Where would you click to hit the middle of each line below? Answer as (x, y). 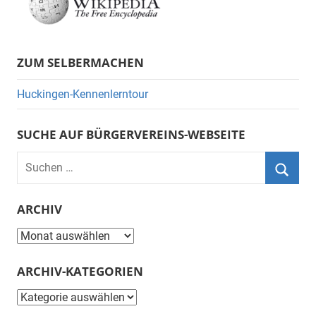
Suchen (35, 160)
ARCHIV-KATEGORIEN (80, 271)
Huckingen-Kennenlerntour (83, 94)
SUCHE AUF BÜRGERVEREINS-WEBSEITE (131, 135)
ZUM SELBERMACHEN (80, 62)
